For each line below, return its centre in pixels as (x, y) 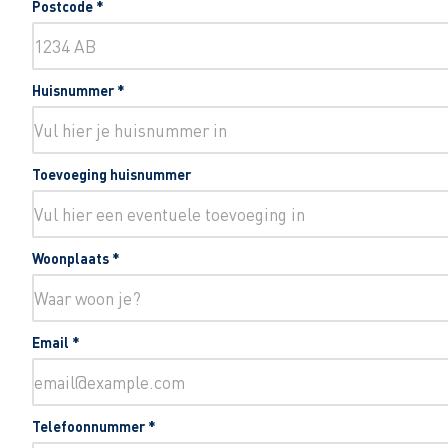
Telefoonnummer (90, 426)
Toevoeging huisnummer (111, 174)
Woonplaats (72, 258)
